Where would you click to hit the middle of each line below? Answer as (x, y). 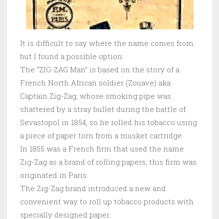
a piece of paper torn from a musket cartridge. (102, 136)
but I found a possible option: (72, 56)
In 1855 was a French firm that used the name (102, 149)
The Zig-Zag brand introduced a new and (93, 188)
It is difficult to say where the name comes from (107, 43)
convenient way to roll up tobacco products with (107, 202)
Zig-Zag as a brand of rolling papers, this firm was (108, 162)
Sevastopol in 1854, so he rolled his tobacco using (109, 122)
